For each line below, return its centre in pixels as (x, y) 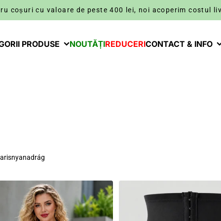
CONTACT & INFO (179, 44)
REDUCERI (125, 44)
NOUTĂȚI (87, 44)
